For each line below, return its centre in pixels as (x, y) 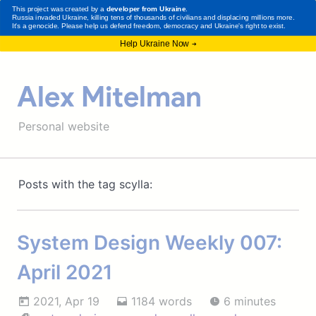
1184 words (159, 301)
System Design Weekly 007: (150, 242)
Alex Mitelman (109, 96)
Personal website (63, 126)
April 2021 (65, 272)
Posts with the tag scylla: (85, 184)
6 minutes (248, 301)
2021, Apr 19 (64, 301)
